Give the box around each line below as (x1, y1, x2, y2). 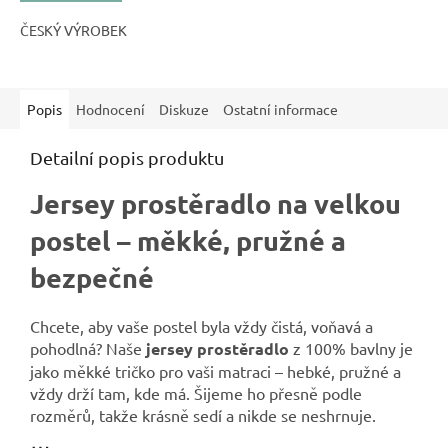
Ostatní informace (223, 100, 338, 119)
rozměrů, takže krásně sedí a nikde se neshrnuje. (30, 405, 376, 426)
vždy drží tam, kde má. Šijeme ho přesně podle (30, 383, 362, 404)
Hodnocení (76, 100, 145, 119)
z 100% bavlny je (289, 338, 413, 359)
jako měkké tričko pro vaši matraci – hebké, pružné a (30, 361, 401, 382)
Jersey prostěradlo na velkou (30, 186, 401, 221)
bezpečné (30, 260, 154, 295)
